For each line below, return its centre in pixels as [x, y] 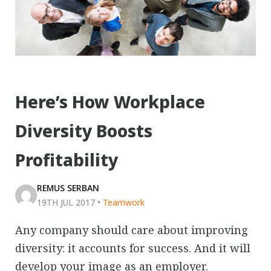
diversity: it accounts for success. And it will [133, 248]
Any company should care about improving [132, 230]
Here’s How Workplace [110, 102]
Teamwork [124, 203]
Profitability [67, 160]
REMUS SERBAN [68, 188]
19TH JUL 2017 [66, 203]
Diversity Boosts [84, 131]
